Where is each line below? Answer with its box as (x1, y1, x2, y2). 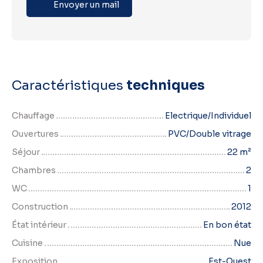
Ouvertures (12, 129, 59, 140)
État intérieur (12, 220, 66, 231)
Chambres (12, 165, 56, 176)
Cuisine (12, 238, 43, 249)
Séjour (12, 147, 40, 158)
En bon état (203, 220, 251, 231)
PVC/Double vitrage (168, 129, 251, 140)
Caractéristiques (12, 77, 126, 94)
